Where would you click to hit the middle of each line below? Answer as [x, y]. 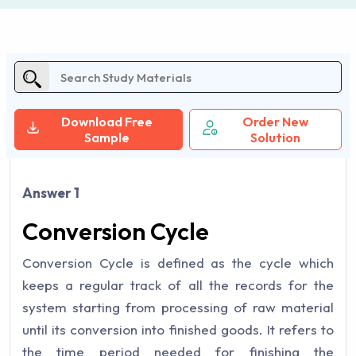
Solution [276, 137]
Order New [276, 122]
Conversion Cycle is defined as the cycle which [178, 263]
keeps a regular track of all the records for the [178, 285]
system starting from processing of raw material [178, 307]
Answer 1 [51, 193]
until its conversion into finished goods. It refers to [178, 329]
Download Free [106, 122]
